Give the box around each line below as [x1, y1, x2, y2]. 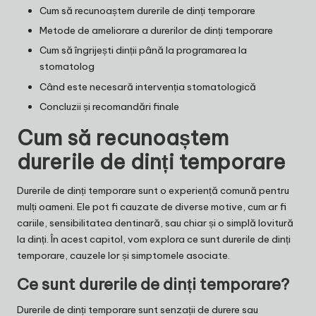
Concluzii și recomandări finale [39, 99, 179, 113]
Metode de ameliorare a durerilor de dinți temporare [39, 24, 273, 37]
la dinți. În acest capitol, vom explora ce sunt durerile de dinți [17, 232, 291, 245]
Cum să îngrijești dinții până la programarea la [39, 44, 247, 57]
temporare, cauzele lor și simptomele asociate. [17, 248, 230, 262]
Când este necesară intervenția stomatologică [39, 80, 256, 93]
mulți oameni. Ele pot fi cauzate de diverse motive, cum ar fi [17, 200, 286, 213]
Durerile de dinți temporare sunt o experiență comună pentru [17, 183, 289, 197]
